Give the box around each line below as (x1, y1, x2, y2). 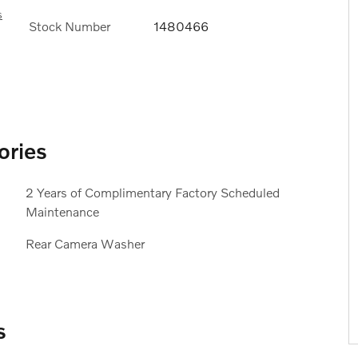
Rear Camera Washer (25, 235, 145, 251)
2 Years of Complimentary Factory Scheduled (25, 184, 280, 200)
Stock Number (29, 18, 110, 34)
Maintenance (25, 203, 99, 219)
